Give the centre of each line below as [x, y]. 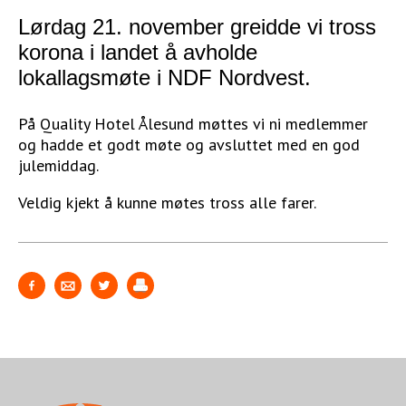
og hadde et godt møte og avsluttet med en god [189, 144]
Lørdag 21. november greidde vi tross [197, 26]
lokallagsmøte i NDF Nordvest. [164, 77]
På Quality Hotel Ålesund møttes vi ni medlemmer [193, 123]
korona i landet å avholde [138, 52]
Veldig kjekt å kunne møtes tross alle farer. [167, 202]
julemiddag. [58, 165]
